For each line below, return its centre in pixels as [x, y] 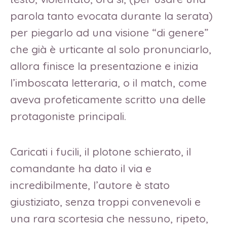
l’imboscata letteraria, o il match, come [108, 82]
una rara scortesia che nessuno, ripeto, [109, 218]
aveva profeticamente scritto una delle [108, 99]
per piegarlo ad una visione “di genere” [109, 32]
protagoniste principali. [68, 116]
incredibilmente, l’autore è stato [90, 185]
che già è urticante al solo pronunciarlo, [111, 49]
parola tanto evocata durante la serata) [111, 15]
